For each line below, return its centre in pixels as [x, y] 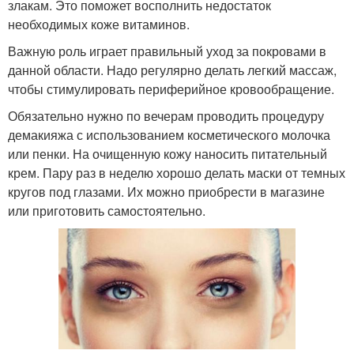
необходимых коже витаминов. [99, 24]
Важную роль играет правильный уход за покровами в [167, 51]
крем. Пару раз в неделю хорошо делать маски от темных [177, 172]
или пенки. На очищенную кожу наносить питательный [168, 153]
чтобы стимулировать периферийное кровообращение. [171, 88]
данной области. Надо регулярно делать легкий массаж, [172, 70]
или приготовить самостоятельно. [107, 210]
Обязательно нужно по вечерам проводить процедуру [166, 115]
